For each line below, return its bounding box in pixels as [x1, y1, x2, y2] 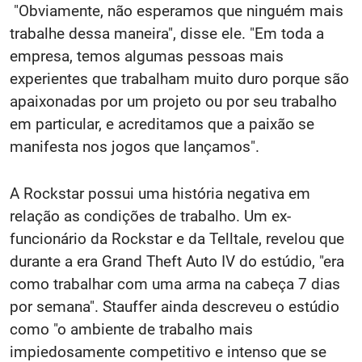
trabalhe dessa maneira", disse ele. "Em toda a [10, 24, 324, 44]
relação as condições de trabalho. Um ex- [10, 207, 291, 226]
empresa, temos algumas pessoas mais [10, 47, 284, 66]
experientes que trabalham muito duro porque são [10, 69, 349, 89]
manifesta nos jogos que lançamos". [10, 137, 259, 157]
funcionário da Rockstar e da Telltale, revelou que [10, 229, 344, 249]
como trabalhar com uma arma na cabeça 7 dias [10, 275, 340, 294]
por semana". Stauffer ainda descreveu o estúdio [10, 297, 339, 317]
